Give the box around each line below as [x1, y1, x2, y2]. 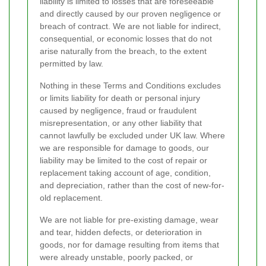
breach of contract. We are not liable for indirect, [40, 21, 221, 31]
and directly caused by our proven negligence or [40, 9, 221, 19]
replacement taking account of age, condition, [40, 168, 211, 178]
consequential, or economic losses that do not [40, 34, 212, 44]
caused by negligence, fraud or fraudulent [40, 106, 197, 116]
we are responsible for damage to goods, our [40, 143, 209, 153]
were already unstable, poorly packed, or [40, 252, 193, 262]
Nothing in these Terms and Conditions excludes [40, 81, 221, 91]
